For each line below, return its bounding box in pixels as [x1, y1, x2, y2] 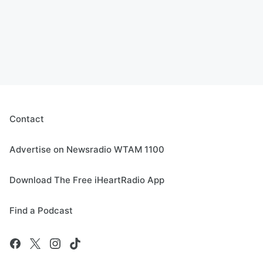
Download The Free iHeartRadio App [9, 174, 164, 186]
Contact [9, 113, 44, 125]
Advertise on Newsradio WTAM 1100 [9, 144, 164, 156]
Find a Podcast [9, 205, 73, 217]
